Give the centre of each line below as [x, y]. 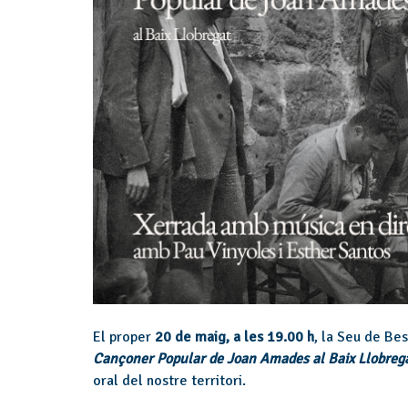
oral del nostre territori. [169, 380]
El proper [124, 337]
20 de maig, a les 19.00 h [235, 337]
